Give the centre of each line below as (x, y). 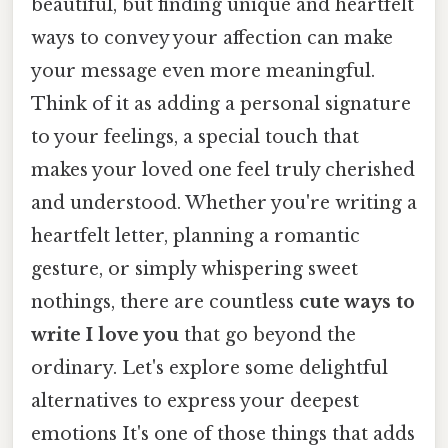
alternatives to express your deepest (195, 401)
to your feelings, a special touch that (195, 137)
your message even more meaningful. (203, 71)
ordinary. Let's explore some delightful (209, 368)
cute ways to (357, 302)
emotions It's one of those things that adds (223, 434)
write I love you (105, 335)
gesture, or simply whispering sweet (194, 269)
